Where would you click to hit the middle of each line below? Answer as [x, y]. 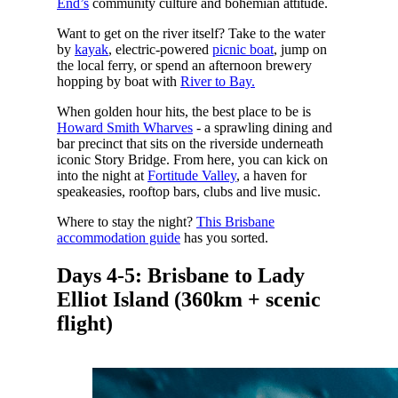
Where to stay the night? [126, 221]
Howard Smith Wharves [124, 127]
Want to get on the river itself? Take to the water [191, 33]
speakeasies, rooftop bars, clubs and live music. [190, 191]
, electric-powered [160, 49]
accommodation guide [118, 237]
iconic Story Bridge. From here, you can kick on [192, 159]
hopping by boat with [118, 81]
